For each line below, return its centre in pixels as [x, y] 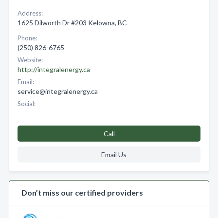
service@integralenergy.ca [58, 91]
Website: [30, 60]
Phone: [27, 38]
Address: [30, 13]
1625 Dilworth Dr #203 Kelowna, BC [72, 23]
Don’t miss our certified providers [82, 192]
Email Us [114, 154]
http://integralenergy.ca [54, 69]
